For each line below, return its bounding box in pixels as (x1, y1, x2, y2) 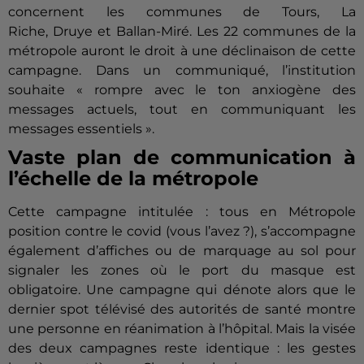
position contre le (8, 223, 128, 240)
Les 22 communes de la (192, 24, 356, 40)
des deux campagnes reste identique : (8, 340, 279, 357)
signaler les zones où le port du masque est (8, 262, 356, 279)
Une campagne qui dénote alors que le (80, 282, 356, 298)
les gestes (279, 340, 357, 357)
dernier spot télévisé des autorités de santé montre (8, 301, 356, 318)
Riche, (8, 24, 53, 40)
